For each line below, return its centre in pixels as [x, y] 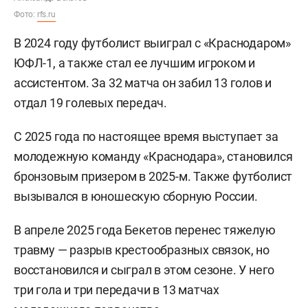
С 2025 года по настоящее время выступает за [146, 136]
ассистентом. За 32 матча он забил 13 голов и [143, 82]
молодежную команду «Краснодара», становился [153, 156]
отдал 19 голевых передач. [91, 102]
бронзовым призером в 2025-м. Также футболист [153, 176]
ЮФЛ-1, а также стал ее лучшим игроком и [135, 63]
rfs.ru [46, 14]
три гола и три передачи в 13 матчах [117, 289]
